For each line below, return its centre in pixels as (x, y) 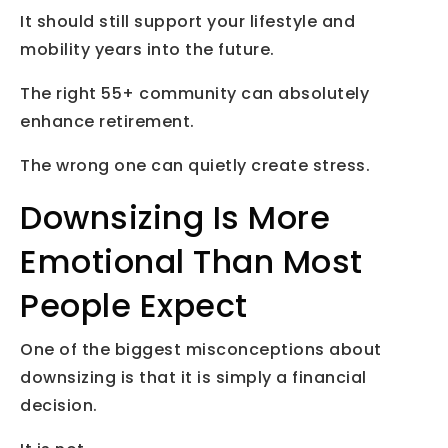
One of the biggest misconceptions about (201, 349)
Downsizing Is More (175, 217)
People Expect (134, 305)
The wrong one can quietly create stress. (195, 165)
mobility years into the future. (147, 49)
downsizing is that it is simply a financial (193, 377)
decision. (59, 405)
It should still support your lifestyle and (187, 21)
